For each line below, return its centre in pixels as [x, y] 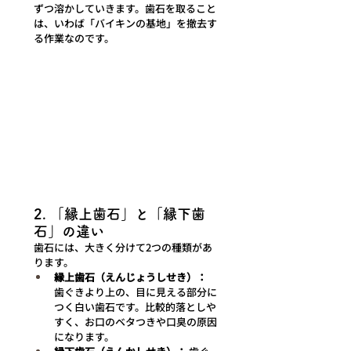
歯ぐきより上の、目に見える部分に [136, 291]
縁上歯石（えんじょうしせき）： [130, 277]
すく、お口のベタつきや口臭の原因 [136, 321]
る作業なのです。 [74, 38]
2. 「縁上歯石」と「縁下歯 [119, 213]
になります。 [84, 336]
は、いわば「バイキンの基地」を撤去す [125, 24]
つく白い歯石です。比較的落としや [135, 306]
